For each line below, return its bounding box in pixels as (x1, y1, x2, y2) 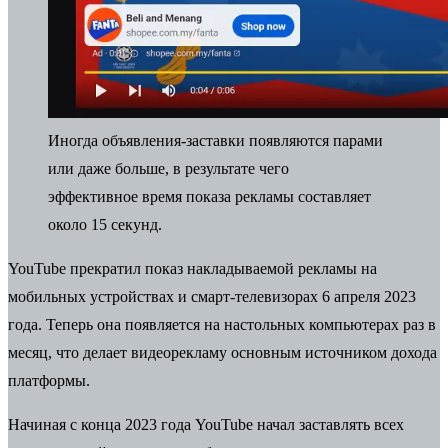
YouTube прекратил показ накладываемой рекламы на (8, 259, 377, 277)
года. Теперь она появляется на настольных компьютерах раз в (8, 315, 436, 333)
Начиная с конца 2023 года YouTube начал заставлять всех (8, 415, 404, 433)
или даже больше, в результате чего (48, 159, 289, 177)
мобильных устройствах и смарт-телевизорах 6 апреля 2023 (8, 287, 416, 305)
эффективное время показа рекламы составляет (48, 187, 371, 205)
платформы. (8, 371, 94, 389)
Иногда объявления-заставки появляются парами (48, 131, 383, 149)
